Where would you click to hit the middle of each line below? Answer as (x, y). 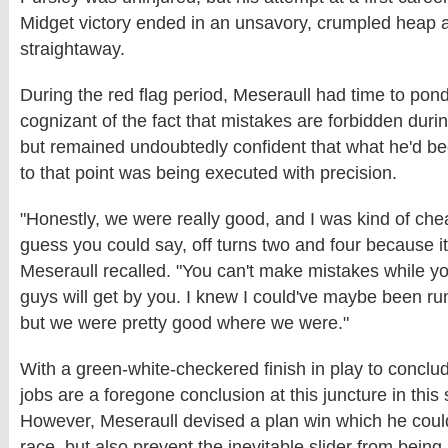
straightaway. (72, 49)
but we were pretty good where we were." (184, 323)
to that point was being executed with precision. (208, 173)
